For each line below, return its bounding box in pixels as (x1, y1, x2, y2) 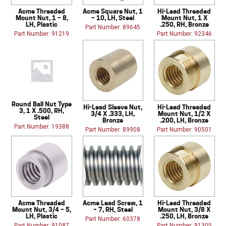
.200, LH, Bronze (160, 116, 209, 124)
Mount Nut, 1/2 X (158, 109, 211, 118)
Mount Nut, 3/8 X (158, 205, 211, 213)
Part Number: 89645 (85, 23, 141, 31)
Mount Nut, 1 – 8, (15, 13, 68, 22)
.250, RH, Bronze (159, 20, 209, 28)
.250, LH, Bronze (160, 211, 209, 220)
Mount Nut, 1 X (161, 13, 207, 22)
